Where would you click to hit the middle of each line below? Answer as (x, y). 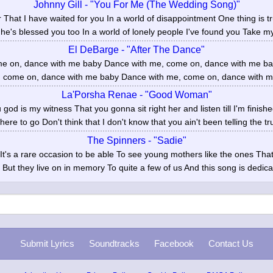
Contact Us (231, 244)
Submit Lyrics (47, 244)
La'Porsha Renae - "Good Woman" (136, 95)
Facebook (174, 244)
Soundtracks (114, 244)
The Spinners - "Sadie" (136, 140)
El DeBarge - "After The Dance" (136, 49)
